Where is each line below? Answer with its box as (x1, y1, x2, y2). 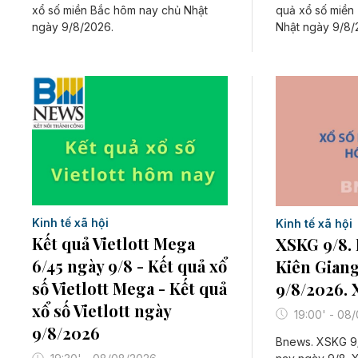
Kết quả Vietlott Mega (32, 233, 195, 255)
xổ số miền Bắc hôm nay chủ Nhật (32, 2, 208, 17)
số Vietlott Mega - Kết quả (32, 277, 227, 300)
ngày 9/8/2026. (32, 19, 113, 34)
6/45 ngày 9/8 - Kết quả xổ (32, 255, 227, 277)
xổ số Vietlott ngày (32, 300, 171, 322)
